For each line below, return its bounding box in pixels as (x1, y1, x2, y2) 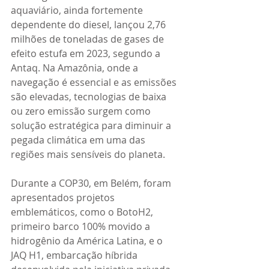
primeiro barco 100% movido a (11, 219, 153, 233)
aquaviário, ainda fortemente (11, 3, 145, 17)
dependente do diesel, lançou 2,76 (11, 17, 168, 31)
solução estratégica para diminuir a (11, 118, 174, 132)
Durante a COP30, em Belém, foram (11, 176, 174, 190)
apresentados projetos (11, 190, 117, 204)
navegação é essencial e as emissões (11, 75, 179, 89)
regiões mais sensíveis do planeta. (11, 147, 165, 161)
